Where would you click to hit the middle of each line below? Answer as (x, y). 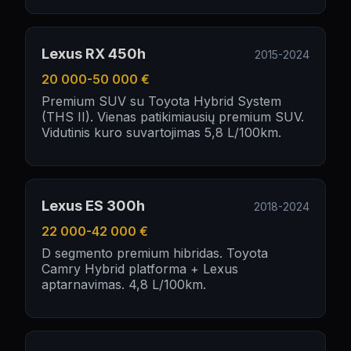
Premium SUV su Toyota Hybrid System (161, 101)
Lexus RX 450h (94, 54)
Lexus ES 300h (93, 206)
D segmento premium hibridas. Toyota (155, 253)
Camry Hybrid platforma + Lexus (140, 269)
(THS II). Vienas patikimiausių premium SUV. (173, 117)
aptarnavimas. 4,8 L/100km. (124, 284)
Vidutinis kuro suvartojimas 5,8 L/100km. (161, 132)
